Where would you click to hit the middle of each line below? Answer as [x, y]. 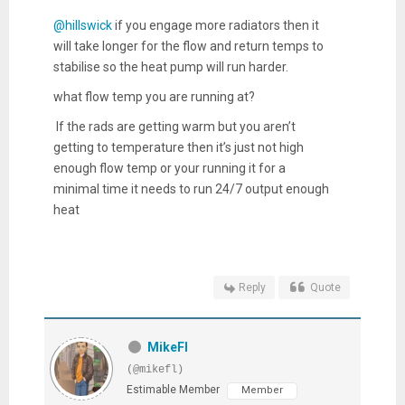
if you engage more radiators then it [215, 25]
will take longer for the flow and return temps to [188, 46]
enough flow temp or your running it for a [169, 168]
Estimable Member [173, 389]
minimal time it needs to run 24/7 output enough [191, 188]
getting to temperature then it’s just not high [178, 147]
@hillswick [82, 25]
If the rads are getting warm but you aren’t [174, 126]
